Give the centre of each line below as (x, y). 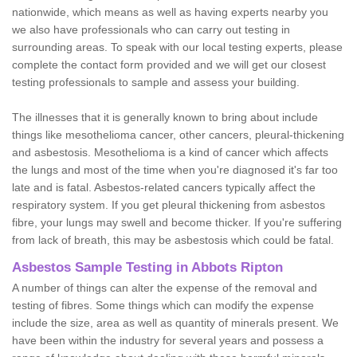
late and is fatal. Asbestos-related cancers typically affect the (164, 187)
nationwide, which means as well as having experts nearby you (170, 12)
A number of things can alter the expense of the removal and (165, 287)
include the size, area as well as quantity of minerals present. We (175, 322)
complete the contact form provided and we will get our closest (169, 64)
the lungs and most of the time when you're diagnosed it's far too (175, 169)
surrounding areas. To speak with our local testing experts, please (177, 47)
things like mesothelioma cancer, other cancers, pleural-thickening (178, 134)
